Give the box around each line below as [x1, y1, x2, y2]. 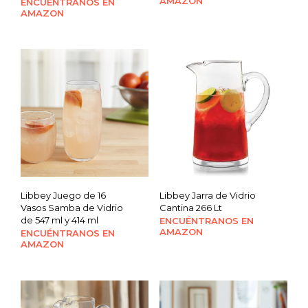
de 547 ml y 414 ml [21, 214, 98, 225]
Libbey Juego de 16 [21, 189, 106, 201]
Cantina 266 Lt [159, 201, 222, 213]
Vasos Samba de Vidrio [21, 201, 123, 213]
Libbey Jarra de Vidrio [159, 189, 256, 201]
